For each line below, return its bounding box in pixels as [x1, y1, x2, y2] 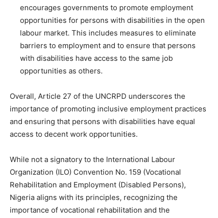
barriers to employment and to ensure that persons [20, 40, 196, 50]
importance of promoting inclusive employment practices [10, 104, 206, 113]
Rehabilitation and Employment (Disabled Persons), [10, 180, 186, 189]
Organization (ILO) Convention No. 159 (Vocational [10, 167, 181, 177]
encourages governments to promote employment [20, 2, 193, 12]
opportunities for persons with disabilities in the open [20, 15, 205, 25]
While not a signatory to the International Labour [10, 154, 175, 164]
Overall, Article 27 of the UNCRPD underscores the [10, 91, 185, 101]
